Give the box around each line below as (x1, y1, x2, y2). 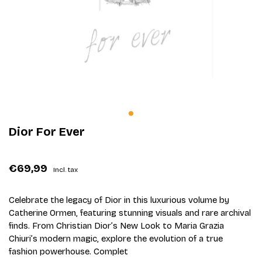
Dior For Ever (9, 124, 85, 139)
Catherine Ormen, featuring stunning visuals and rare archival (9, 207, 251, 218)
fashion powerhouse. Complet (9, 246, 128, 257)
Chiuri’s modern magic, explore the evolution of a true (9, 233, 223, 244)
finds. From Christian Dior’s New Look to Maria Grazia (9, 220, 224, 231)
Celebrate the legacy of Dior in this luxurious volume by (9, 194, 229, 205)
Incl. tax (53, 165, 78, 174)
